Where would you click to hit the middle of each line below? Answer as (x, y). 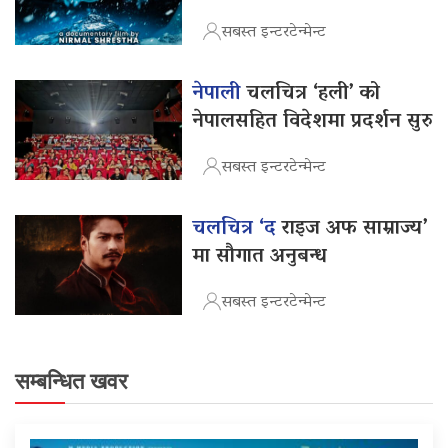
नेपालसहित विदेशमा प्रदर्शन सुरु (312, 122)
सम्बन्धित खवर (71, 382)
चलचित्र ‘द (237, 229)
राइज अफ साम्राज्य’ (355, 229)
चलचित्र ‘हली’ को (313, 94)
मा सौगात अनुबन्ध (260, 257)
